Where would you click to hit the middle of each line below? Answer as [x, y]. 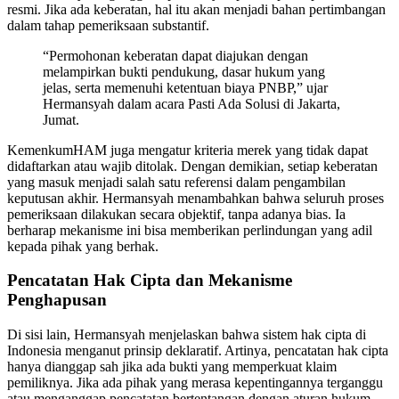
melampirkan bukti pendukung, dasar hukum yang [184, 71]
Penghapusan [57, 300]
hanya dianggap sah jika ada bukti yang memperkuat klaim [172, 367]
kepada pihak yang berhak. [83, 246]
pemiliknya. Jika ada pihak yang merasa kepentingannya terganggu [195, 383]
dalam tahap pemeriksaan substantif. [108, 25]
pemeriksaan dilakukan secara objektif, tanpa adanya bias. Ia [176, 214]
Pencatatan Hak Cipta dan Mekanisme [150, 281]
